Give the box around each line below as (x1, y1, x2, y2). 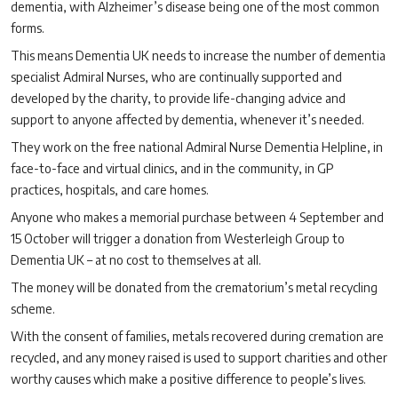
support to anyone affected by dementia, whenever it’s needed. (11, 112, 364, 127)
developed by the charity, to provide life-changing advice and (11, 91, 346, 106)
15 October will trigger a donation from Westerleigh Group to (11, 231, 345, 246)
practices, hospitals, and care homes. (11, 182, 211, 197)
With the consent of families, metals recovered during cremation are (11, 329, 384, 344)
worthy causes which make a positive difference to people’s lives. (11, 371, 366, 386)
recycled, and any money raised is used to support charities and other (11, 350, 387, 365)
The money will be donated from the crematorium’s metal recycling (11, 280, 378, 295)
